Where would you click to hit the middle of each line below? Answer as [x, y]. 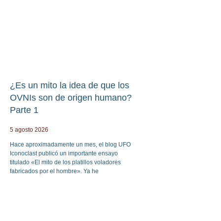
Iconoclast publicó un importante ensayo [64, 153]
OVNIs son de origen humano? [71, 97]
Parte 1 [24, 110]
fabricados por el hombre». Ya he [54, 171]
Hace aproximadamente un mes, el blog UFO [70, 144]
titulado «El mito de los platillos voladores [65, 162]
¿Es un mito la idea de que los [70, 85]
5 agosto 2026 [29, 129]
